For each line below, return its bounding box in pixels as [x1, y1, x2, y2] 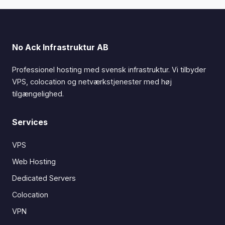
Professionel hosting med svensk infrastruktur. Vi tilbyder [12, 65, 206, 74]
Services [12, 117, 48, 128]
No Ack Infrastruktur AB [12, 42, 108, 53]
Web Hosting [12, 157, 56, 166]
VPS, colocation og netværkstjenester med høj [12, 77, 172, 86]
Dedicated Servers [12, 174, 76, 183]
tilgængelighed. [12, 89, 64, 98]
